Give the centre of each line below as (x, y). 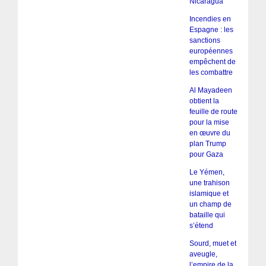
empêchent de (212, 61)
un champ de (210, 204)
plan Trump (208, 143)
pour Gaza (206, 154)
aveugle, (203, 254)
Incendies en (210, 19)
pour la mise (209, 122)
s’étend (201, 225)
